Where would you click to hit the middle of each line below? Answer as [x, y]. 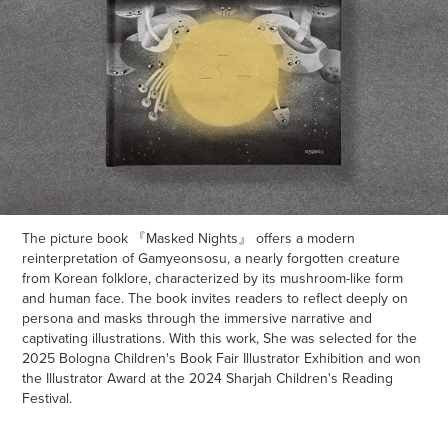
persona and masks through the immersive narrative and [197, 318]
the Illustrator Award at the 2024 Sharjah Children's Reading [208, 378]
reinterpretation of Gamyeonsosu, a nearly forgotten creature [211, 258]
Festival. [47, 398]
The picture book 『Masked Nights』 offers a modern [189, 238]
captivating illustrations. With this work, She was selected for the [220, 338]
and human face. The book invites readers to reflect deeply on [215, 298]
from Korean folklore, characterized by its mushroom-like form [213, 278]
